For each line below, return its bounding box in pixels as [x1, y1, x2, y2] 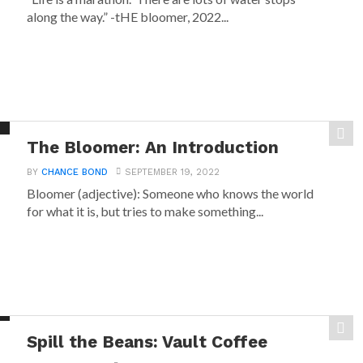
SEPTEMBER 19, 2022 [125, 167, 220, 177]
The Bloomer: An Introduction [27, 138, 280, 157]
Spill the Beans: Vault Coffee [27, 332, 268, 352]
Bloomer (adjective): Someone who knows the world [27, 186, 314, 201]
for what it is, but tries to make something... [27, 203, 264, 219]
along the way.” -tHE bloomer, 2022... [27, 9, 229, 24]
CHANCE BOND [41, 167, 109, 177]
